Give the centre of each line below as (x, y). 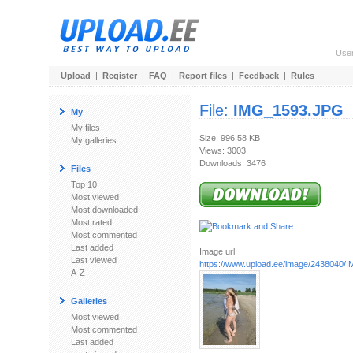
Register (120, 76)
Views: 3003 (223, 150)
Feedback (259, 76)
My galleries (94, 140)
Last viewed (94, 260)
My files (85, 128)
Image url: (218, 251)
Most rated (91, 222)
